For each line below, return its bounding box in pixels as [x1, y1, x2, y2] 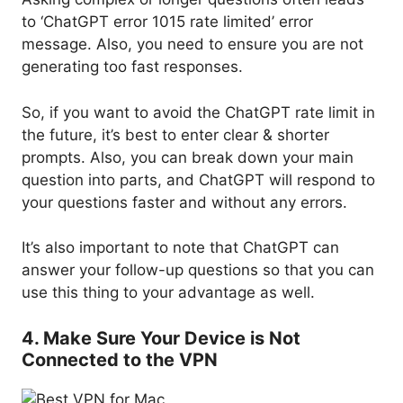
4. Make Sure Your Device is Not [22, 327, 300, 349]
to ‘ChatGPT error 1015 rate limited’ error [22, 13, 313, 31]
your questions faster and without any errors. [22, 193, 347, 211]
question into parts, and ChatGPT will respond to [22, 170, 375, 189]
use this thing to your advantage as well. [22, 283, 315, 302]
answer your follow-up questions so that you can [22, 261, 374, 280]
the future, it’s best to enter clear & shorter [22, 125, 329, 144]
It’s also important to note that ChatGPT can [22, 238, 339, 257]
